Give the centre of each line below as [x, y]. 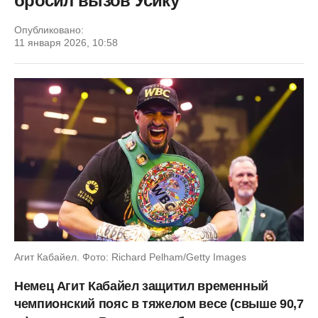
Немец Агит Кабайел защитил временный [142, 286]
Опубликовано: [49, 30]
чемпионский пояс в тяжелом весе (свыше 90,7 [159, 303]
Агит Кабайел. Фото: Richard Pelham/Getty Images [130, 257]
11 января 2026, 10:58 [66, 43]
